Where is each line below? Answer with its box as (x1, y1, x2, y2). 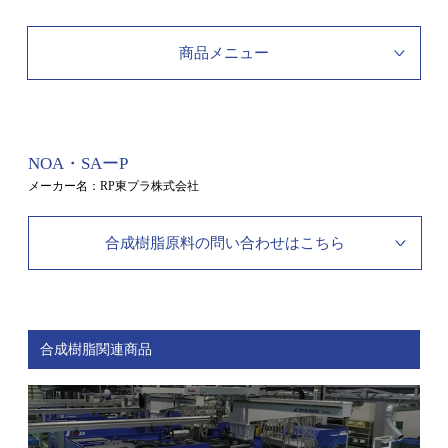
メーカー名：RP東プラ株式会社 (28, 178, 199, 193)
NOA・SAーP (28, 153, 128, 173)
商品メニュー (179, 44, 269, 61)
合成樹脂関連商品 (39, 341, 152, 357)
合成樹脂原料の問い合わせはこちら (105, 234, 345, 251)
